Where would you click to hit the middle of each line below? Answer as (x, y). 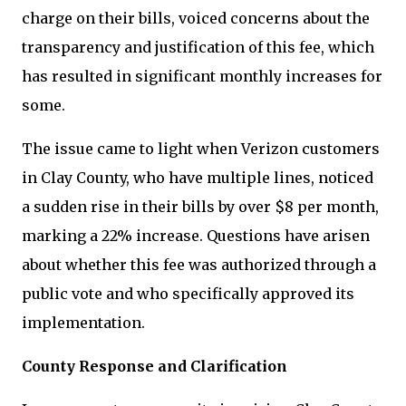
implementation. (83, 323)
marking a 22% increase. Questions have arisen (196, 236)
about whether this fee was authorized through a (199, 265)
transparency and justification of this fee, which (198, 47)
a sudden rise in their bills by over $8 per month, (200, 207)
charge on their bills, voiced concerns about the (196, 18)
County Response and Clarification (155, 366)
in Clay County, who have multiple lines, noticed (198, 178)
